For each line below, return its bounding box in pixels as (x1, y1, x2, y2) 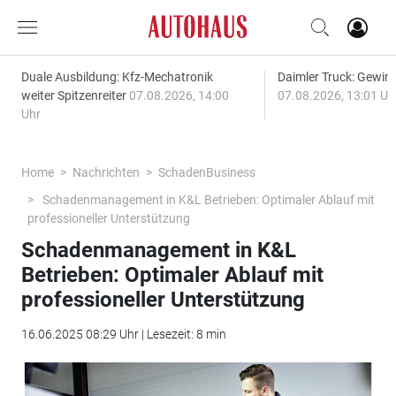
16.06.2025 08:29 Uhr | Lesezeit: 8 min (20, 327, 226, 341)
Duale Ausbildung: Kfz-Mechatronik (20, 70, 213, 84)
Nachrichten (72, 165, 140, 179)
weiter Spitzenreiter (20, 88, 129, 103)
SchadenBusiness (157, 165, 255, 179)
